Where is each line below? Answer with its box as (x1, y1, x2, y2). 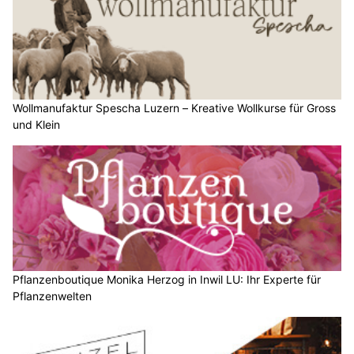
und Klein (13, 117, 60, 131)
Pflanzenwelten (13, 289, 92, 303)
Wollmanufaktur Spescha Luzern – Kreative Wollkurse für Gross (13, 100, 336, 115)
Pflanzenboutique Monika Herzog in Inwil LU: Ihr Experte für (13, 273, 321, 287)
